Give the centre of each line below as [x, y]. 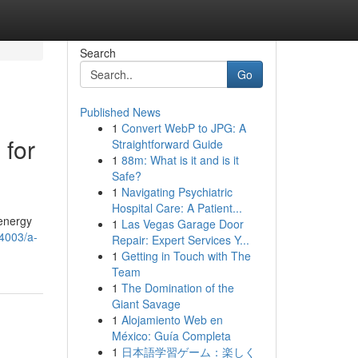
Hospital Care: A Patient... [177, 208]
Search [97, 53]
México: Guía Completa [171, 336]
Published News [120, 112]
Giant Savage [146, 304]
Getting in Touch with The [186, 256]
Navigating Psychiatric [177, 192]
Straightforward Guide [167, 144]
